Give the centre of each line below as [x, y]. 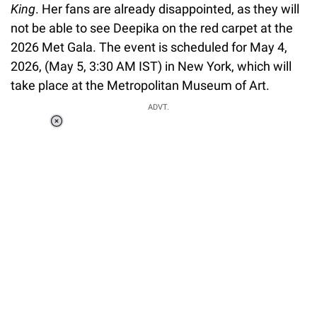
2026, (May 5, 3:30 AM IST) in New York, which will [151, 66]
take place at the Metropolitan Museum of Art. [140, 85]
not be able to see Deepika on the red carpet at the [152, 28]
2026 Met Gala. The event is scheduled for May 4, [149, 47]
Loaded [111, 131]
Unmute [117, 150]
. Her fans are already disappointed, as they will [167, 9]
